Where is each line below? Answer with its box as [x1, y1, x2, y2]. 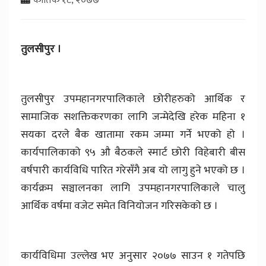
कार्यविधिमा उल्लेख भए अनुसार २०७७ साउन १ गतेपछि [21, 246, 245, 265]
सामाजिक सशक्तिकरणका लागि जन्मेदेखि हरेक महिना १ [21, 107, 245, 126]
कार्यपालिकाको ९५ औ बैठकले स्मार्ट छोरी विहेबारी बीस [21, 143, 245, 161]
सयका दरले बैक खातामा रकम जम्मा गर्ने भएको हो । [21, 125, 245, 144]
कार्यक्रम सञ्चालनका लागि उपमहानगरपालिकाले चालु [21, 179, 245, 197]
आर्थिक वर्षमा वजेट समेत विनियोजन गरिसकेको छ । [21, 197, 218, 215]
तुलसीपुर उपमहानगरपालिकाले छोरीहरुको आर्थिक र [21, 90, 245, 108]
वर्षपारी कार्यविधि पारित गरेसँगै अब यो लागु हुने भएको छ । [21, 161, 245, 179]
